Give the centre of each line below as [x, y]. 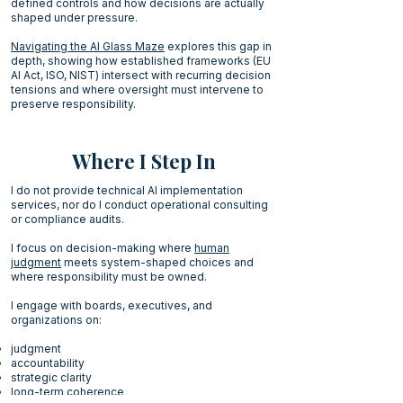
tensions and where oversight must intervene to [137, 90]
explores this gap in [218, 46]
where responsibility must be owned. [109, 277]
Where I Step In [144, 161]
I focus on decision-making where [103, 248]
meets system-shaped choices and [157, 262]
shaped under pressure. [74, 18]
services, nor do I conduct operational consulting [139, 205]
